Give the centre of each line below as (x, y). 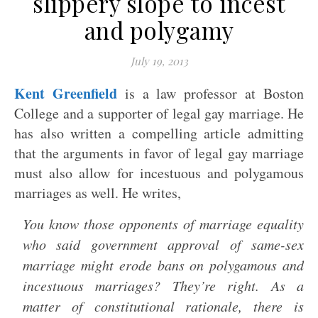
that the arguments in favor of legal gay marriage (159, 153)
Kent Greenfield (66, 93)
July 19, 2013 (159, 61)
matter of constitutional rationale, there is (163, 306)
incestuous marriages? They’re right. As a (163, 285)
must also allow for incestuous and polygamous (159, 173)
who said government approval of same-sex (163, 244)
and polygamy (159, 30)
